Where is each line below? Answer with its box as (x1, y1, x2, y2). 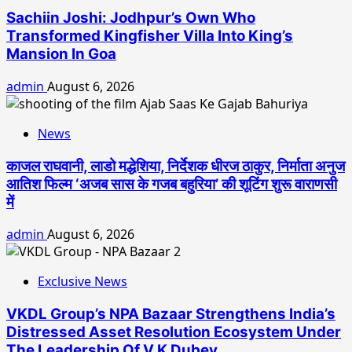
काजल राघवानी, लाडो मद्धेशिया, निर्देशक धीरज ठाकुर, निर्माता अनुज (6, 156, 345, 175)
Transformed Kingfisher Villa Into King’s (6, 27, 293, 46)
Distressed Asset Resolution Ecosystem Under (6, 322, 341, 341)
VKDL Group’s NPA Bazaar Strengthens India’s (6, 304, 335, 323)
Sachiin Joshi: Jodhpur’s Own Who (6, 9, 255, 27)
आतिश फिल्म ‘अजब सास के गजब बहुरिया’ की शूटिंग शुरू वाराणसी (6, 174, 337, 193)
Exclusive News (38, 273, 127, 291)
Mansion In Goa (6, 45, 116, 64)
